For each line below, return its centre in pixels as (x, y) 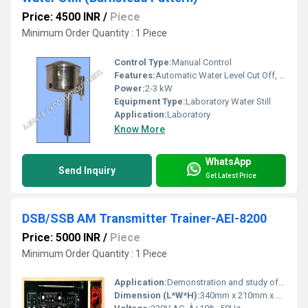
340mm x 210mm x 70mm (238, 296)
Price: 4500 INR (61, 17)
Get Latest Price (231, 176)
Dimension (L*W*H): (157, 296)
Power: (130, 88)
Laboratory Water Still (228, 101)
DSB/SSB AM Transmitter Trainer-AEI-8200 (144, 218)
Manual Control (202, 62)
